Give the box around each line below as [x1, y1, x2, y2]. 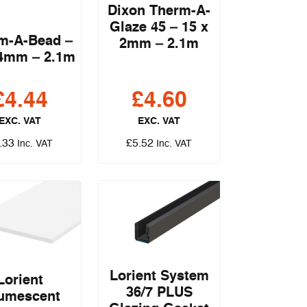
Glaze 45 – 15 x [110, 21, 209, 35]
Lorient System [109, 270, 209, 284]
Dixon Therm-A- [108, 4, 211, 19]
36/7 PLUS [125, 286, 193, 301]
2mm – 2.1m [119, 37, 199, 51]
